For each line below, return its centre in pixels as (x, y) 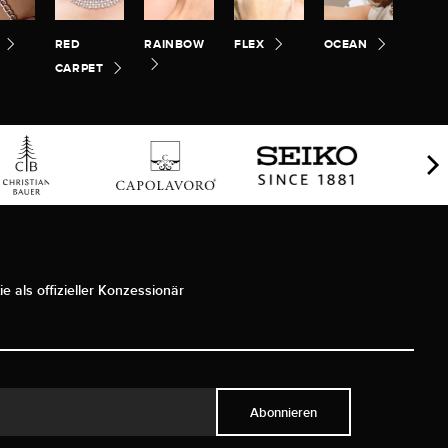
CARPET (79, 68)
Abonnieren (283, 412)
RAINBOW (174, 44)
